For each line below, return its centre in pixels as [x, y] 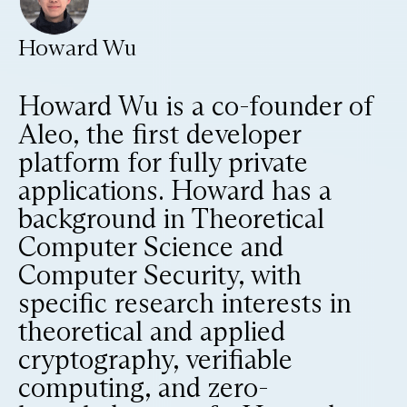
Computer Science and [151, 247]
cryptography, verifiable [155, 359]
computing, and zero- [144, 387]
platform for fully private [163, 162]
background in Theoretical [171, 218]
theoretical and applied [152, 331]
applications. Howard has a [175, 190]
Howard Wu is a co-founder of [196, 106]
